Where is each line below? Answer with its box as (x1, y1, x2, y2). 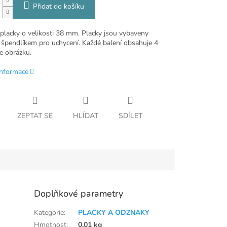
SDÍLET (118, 111, 142, 121)
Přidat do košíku (32, 2, 84, 12)
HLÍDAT (72, 111, 98, 121)
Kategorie (34, 208, 64, 218)
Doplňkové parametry (34, 187, 124, 200)
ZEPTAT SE (17, 111, 53, 121)
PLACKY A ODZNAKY (78, 208, 150, 218)
